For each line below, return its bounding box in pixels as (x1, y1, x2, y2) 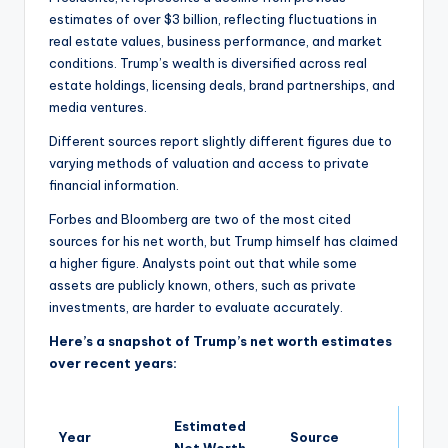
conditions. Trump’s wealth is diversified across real (49, 55, 367, 72)
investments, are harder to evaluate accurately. (49, 299, 343, 316)
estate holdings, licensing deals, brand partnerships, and (49, 77, 395, 94)
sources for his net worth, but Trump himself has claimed (49, 233, 398, 250)
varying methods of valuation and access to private (49, 155, 369, 172)
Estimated (174, 418, 246, 435)
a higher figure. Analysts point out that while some (49, 255, 357, 272)
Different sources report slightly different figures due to (49, 133, 392, 150)
